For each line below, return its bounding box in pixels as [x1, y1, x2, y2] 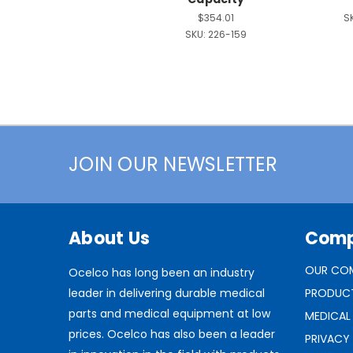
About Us [69, 226, 150, 251]
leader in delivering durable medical [69, 285, 265, 302]
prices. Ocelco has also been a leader [69, 326, 275, 343]
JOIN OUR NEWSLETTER [69, 151, 277, 178]
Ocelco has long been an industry [69, 265, 255, 281]
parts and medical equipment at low [69, 306, 270, 322]
